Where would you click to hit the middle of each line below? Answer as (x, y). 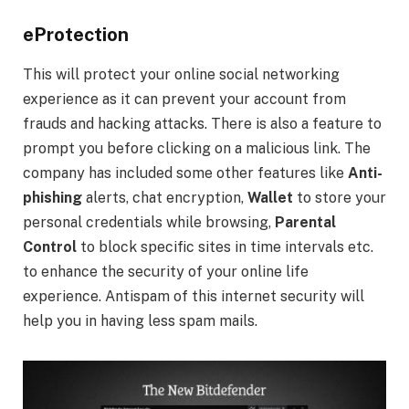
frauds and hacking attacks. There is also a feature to (202, 124)
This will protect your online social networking (181, 75)
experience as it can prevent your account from (184, 100)
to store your (340, 198)
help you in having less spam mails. (140, 321)
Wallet (270, 198)
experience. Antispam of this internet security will (194, 297)
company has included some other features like (185, 173)
